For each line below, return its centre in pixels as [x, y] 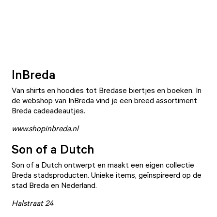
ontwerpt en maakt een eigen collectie [128, 165]
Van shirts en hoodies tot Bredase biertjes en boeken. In [107, 90]
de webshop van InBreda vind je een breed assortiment [104, 100]
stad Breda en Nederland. [55, 185]
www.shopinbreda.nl [45, 128]
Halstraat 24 [32, 203]
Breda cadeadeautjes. [49, 110]
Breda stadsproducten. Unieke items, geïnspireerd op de [107, 175]
